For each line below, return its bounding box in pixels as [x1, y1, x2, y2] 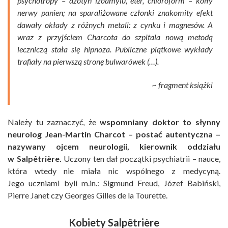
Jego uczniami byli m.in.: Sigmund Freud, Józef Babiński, [8, 178, 220, 188]
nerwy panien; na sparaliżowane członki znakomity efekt [17, 8, 213, 18]
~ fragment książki [152, 80, 213, 90]
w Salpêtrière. [8, 154, 62, 164]
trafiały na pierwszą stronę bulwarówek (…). [17, 56, 159, 67]
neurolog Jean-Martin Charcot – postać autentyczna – [8, 129, 220, 139]
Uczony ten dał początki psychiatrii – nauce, [61, 154, 220, 164]
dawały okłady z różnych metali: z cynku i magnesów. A [17, 20, 213, 30]
